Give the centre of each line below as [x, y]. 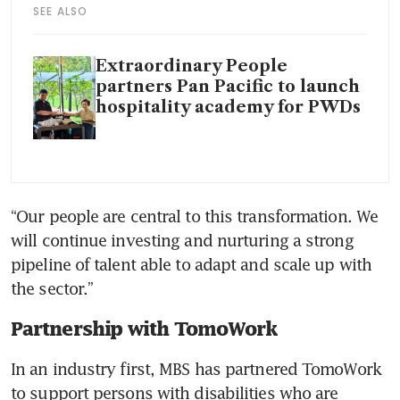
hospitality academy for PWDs [228, 107]
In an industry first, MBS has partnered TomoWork [196, 369]
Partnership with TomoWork [144, 329]
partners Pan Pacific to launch [228, 86]
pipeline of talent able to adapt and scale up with [192, 265]
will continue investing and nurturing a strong [182, 241]
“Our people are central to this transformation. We [195, 217]
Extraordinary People [192, 66]
